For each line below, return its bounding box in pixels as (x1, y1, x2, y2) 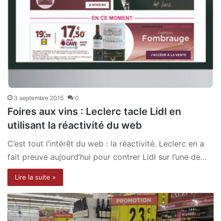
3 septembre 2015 (14, 94, 64, 102)
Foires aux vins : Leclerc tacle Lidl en (7, 105, 181, 117)
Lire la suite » (15, 173, 56, 181)
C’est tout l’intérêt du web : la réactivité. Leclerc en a (7, 138, 204, 148)
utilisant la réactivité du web (7, 119, 142, 131)
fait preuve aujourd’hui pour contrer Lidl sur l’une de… (7, 151, 207, 162)
